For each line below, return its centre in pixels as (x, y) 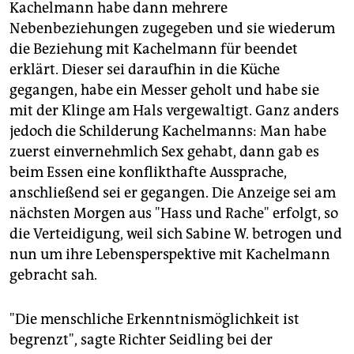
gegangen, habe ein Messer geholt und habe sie (164, 90)
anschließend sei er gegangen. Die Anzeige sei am (173, 193)
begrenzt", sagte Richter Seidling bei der (141, 340)
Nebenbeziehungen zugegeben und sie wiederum (172, 29)
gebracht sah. (53, 275)
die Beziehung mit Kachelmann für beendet (154, 49)
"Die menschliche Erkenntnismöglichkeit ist (154, 320)
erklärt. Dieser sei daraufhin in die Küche (145, 70)
